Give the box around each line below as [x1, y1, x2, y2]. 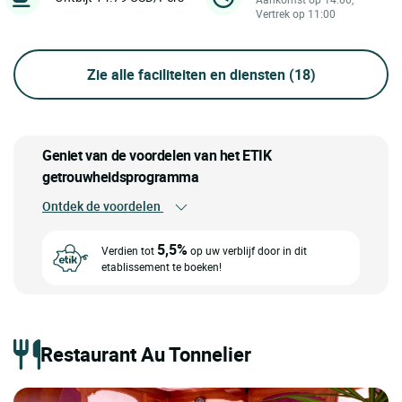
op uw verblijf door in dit [188, 243, 307, 258]
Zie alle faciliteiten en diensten [86, 64, 289, 84]
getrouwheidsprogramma [42, 166, 199, 187]
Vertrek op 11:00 [256, 5, 336, 21]
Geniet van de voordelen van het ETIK [42, 144, 272, 165]
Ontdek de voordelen [42, 197, 163, 214]
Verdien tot [101, 243, 157, 258]
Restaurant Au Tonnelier [40, 340, 251, 367]
